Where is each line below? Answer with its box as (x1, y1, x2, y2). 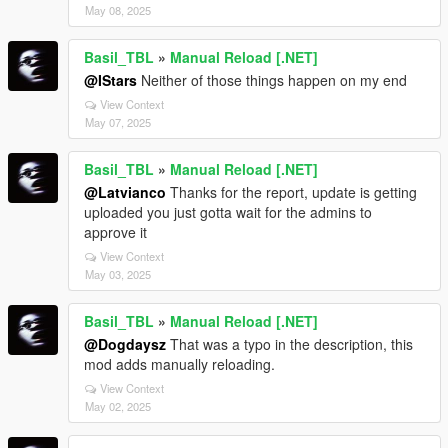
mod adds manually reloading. (84, 354, 275, 374)
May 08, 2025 (85, 2, 151, 18)
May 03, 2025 (85, 266, 151, 282)
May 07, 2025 (85, 114, 151, 130)
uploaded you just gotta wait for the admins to (84, 202, 372, 222)
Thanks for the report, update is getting (166, 182, 417, 202)
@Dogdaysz (84, 334, 166, 354)
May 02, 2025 (85, 398, 151, 414)
